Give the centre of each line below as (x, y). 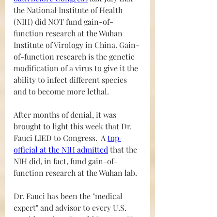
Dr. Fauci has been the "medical (69, 196)
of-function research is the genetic (75, 57)
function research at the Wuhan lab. (75, 173)
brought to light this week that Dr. (74, 126)
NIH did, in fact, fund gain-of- (66, 161)
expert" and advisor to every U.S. (71, 208)
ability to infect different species (71, 80)
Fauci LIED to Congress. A (61, 138)
